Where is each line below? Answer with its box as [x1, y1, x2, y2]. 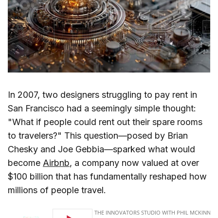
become [8, 158, 43, 168]
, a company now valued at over [70, 158, 199, 168]
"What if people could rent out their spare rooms [8, 117, 202, 127]
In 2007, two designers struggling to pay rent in [8, 90, 197, 100]
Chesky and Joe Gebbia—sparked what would [8, 144, 195, 155]
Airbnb [43, 158, 70, 168]
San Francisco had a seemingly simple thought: [8, 103, 196, 114]
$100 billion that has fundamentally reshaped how [8, 171, 207, 182]
